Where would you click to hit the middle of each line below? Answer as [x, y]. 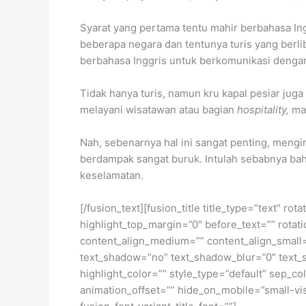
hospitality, [264, 109]
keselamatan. [112, 175]
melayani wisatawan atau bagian [158, 109]
